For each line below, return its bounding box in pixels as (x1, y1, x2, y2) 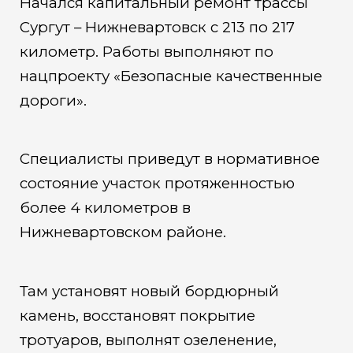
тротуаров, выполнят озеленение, (19, 330, 277, 349)
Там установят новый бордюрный (19, 281, 279, 300)
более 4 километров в (19, 199, 191, 217)
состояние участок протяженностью (19, 174, 295, 193)
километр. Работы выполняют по (19, 42, 273, 61)
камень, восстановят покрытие (19, 306, 255, 325)
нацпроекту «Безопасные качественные (19, 66, 322, 85)
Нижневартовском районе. (19, 223, 226, 242)
